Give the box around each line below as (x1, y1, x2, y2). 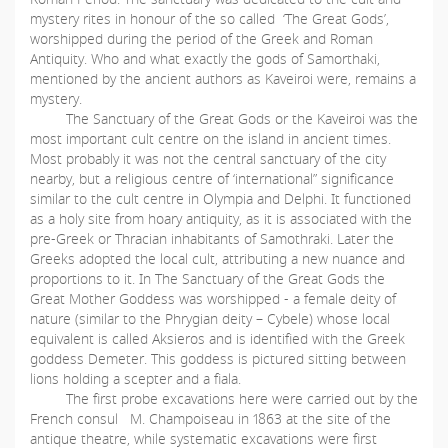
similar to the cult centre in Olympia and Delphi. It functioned (30, 189, 411, 209)
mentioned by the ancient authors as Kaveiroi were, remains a (30, 69, 416, 89)
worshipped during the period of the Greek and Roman (30, 29, 373, 49)
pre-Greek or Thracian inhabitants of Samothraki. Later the (30, 229, 394, 249)
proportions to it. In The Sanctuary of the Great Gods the (30, 269, 385, 289)
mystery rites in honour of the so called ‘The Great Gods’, (30, 9, 389, 29)
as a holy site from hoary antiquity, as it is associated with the (30, 209, 412, 229)
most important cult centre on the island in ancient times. (30, 129, 391, 149)
